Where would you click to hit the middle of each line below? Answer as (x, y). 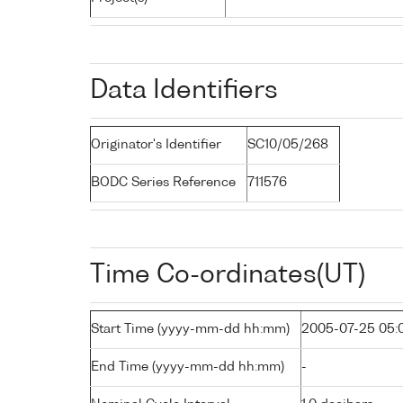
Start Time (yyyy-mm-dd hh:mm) (190, 329)
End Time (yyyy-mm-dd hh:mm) (188, 367)
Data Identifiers (184, 90)
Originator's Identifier (156, 144)
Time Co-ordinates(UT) (228, 275)
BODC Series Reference (163, 182)
